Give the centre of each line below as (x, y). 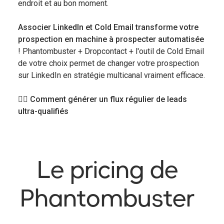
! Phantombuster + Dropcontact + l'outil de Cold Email (111, 51)
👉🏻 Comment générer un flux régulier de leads (102, 99)
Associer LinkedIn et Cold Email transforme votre (108, 27)
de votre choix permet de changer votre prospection (108, 63)
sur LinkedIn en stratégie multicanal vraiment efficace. (111, 75)
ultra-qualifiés (43, 111)
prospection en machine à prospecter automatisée (111, 39)
